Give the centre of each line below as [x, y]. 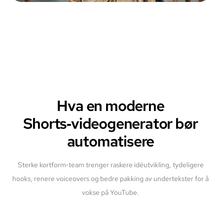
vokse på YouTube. [110, 192]
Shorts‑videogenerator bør [110, 123]
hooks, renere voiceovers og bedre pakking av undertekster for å [110, 178]
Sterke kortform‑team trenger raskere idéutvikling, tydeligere [110, 165]
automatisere [110, 141]
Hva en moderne [110, 105]
